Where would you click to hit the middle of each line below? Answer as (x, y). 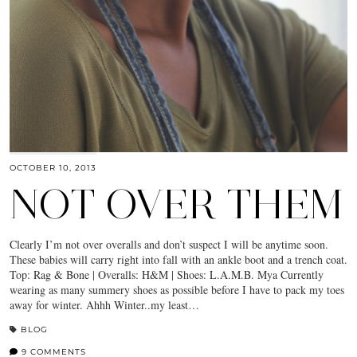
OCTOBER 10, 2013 (53, 167)
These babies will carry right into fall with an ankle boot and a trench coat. (178, 259)
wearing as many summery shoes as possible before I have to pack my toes (177, 289)
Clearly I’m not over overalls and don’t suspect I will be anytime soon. (169, 244)
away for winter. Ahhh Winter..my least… (104, 304)
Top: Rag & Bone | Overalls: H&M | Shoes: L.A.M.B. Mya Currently (167, 274)
